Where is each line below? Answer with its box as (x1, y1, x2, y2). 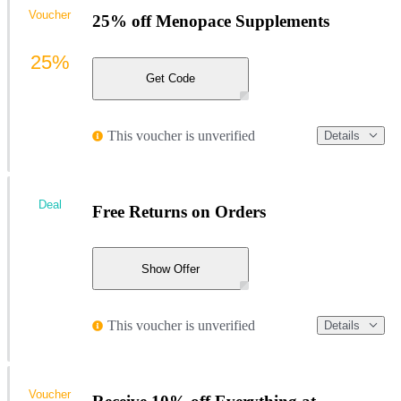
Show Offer (141, 261, 200, 276)
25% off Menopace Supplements (92, 12, 329, 31)
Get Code (146, 72, 195, 86)
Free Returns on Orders (92, 201, 266, 221)
